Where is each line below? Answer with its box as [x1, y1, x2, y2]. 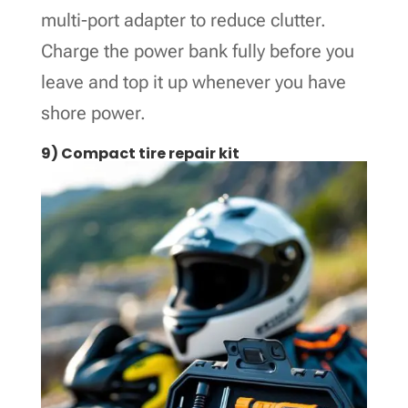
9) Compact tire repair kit [40, 142, 240, 164]
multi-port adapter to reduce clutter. [40, 8, 326, 31]
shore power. [40, 101, 146, 124]
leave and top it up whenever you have [40, 70, 346, 93]
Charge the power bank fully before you [40, 39, 354, 62]
